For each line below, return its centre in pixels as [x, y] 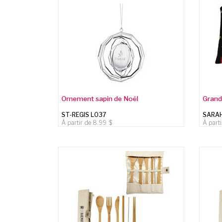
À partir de [77, 122]
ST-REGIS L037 [84, 114]
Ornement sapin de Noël [100, 98]
